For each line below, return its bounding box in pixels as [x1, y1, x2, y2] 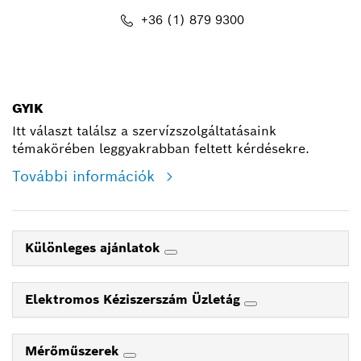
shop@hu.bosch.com [131, 65, 254, 81]
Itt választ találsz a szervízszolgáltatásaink [12, 122, 276, 140]
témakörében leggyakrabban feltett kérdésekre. [12, 140, 309, 158]
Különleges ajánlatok [25, 239, 164, 257]
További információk [12, 167, 160, 186]
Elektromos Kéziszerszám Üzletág [25, 291, 244, 309]
